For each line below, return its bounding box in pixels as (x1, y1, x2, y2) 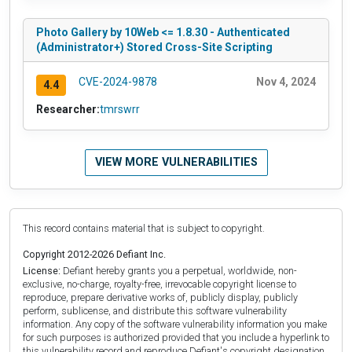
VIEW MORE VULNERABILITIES (94, 155, 258, 169)
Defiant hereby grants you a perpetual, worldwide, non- (60, 264, 297, 277)
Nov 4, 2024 (256, 75, 316, 88)
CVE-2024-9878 (78, 75, 157, 88)
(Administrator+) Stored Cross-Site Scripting (36, 40, 273, 53)
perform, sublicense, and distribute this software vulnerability (23, 304, 287, 317)
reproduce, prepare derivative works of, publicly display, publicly (23, 291, 298, 303)
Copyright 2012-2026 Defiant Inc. (23, 247, 166, 260)
